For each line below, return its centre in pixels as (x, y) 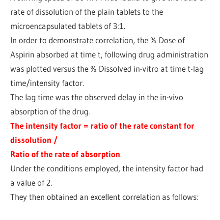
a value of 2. (31, 182)
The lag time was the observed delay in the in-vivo (97, 97)
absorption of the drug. (50, 111)
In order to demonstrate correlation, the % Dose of (98, 40)
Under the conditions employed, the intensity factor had (107, 168)
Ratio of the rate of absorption (66, 154)
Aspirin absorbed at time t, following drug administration (110, 54)
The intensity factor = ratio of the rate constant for (103, 125)
